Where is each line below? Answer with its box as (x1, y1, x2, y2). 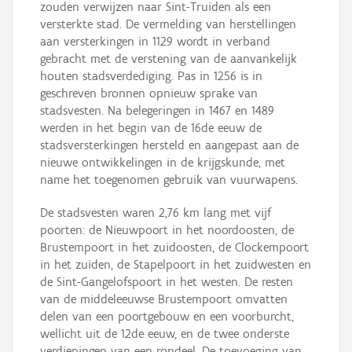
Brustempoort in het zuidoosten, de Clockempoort (40, 240, 309, 255)
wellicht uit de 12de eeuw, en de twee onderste (40, 326, 289, 342)
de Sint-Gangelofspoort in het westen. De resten (40, 274, 293, 290)
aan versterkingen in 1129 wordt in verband (40, 34, 270, 49)
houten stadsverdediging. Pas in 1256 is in (40, 68, 262, 84)
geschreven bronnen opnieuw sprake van (40, 86, 258, 101)
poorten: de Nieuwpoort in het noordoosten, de (40, 222, 294, 238)
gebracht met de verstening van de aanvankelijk (40, 51, 297, 67)
